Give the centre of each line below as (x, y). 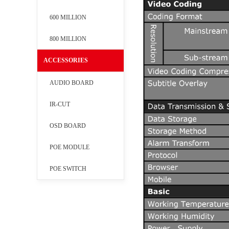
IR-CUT (60, 104)
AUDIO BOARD (72, 83)
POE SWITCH (68, 168)
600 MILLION (68, 18)
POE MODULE (70, 147)
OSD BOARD (68, 125)
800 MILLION (68, 39)
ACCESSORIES (66, 61)
